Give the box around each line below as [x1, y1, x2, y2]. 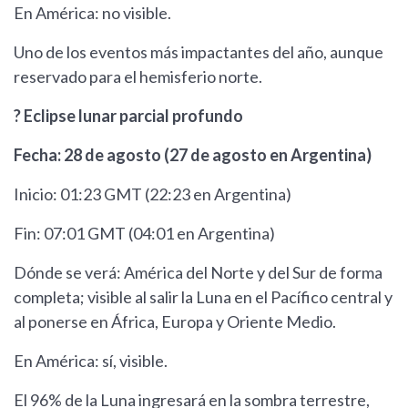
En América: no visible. [14, 3, 171, 24]
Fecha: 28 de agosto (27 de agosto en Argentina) [14, 145, 372, 166]
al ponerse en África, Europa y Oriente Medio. [14, 311, 336, 332]
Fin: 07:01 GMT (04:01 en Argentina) [14, 223, 275, 244]
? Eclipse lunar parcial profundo [14, 106, 243, 127]
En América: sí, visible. [14, 351, 168, 372]
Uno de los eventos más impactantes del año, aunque [14, 42, 383, 63]
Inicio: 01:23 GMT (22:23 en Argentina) [14, 184, 291, 205]
